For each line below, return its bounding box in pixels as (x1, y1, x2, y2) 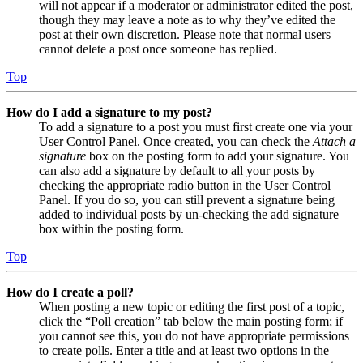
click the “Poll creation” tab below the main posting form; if (39, 314, 343, 328)
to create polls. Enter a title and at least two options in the (39, 343, 329, 357)
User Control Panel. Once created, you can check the (39, 134, 313, 148)
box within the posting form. (39, 221, 184, 236)
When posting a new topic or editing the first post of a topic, (39, 299, 344, 314)
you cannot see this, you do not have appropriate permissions (39, 328, 349, 343)
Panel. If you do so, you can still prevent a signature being (39, 192, 335, 207)
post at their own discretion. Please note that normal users (39, 27, 331, 41)
